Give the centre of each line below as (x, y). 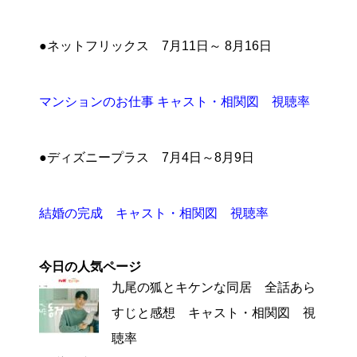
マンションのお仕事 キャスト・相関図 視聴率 (175, 102)
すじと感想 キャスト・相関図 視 (214, 313)
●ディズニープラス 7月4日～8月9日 (147, 158)
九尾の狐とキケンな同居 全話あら (214, 288)
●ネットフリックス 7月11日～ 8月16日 (155, 46)
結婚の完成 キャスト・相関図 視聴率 (154, 214)
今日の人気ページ (90, 267)
